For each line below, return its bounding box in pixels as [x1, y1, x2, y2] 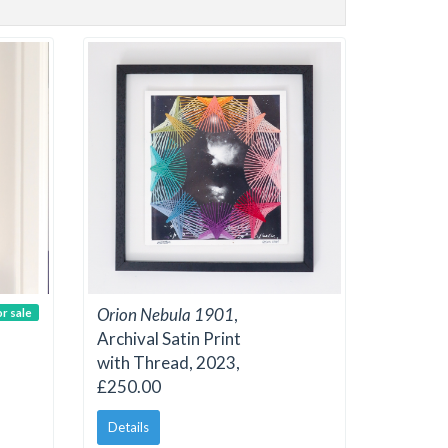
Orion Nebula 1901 [97, 304, 234, 326]
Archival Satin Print [97, 328, 241, 350]
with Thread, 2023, [97, 352, 240, 374]
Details [108, 418, 149, 435]
